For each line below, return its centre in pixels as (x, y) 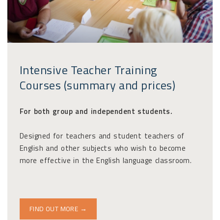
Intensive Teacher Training (88, 69)
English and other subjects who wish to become (103, 148)
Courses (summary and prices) (98, 85)
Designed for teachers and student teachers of (102, 136)
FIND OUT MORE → (58, 208)
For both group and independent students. (96, 111)
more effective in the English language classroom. (106, 160)
